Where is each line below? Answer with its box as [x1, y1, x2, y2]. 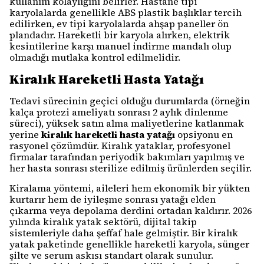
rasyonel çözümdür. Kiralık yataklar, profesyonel [9, 139, 230, 152]
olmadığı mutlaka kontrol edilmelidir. [9, 51, 180, 64]
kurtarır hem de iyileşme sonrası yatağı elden [9, 193, 216, 206]
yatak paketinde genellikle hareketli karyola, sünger [9, 237, 249, 250]
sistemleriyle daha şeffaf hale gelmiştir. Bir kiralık [9, 226, 238, 239]
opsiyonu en [175, 128, 233, 141]
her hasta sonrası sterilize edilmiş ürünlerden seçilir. [9, 161, 252, 174]
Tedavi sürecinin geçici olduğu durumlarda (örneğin [9, 94, 250, 107]
